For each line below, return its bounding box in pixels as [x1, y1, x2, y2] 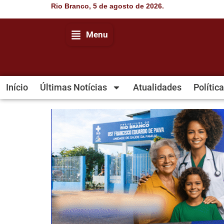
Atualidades [133, 82, 181, 92]
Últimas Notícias [40, 82, 107, 92]
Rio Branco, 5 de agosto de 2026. [51, 2, 164, 10]
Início [6, 82, 28, 92]
